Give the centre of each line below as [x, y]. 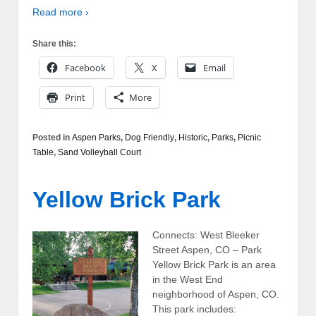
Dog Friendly [150, 137]
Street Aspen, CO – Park [207, 249]
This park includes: [194, 309]
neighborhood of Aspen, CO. [216, 294]
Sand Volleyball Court [99, 152]
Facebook [85, 67]
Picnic [249, 137]
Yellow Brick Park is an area [214, 264]
